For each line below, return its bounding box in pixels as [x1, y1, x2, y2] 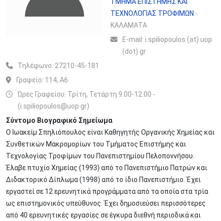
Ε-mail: [122, 36, 145, 43]
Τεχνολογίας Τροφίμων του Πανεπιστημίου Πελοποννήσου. [6, 152, 194, 160]
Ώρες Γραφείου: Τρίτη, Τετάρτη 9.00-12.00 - [18, 90, 155, 98]
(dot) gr [122, 47, 146, 55]
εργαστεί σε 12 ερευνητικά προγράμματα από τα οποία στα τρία [6, 187, 208, 195]
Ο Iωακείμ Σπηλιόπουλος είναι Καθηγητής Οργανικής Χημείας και [6, 128, 215, 136]
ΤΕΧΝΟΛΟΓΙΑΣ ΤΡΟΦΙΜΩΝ [110, 9, 194, 17]
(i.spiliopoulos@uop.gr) [18, 102, 89, 110]
